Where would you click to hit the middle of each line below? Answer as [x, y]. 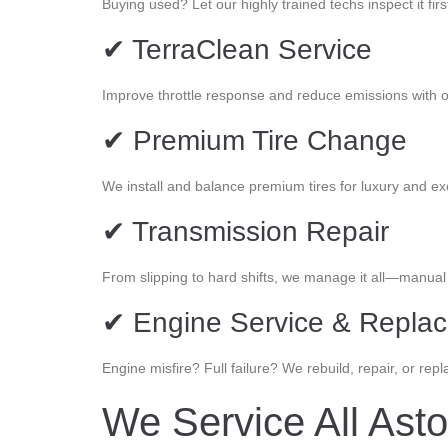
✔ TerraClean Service [237, 49]
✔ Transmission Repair [245, 231]
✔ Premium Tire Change [254, 140]
